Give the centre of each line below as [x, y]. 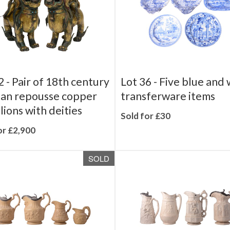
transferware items [168, 110]
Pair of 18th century [60, 96]
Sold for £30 [146, 130]
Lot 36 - [140, 96]
